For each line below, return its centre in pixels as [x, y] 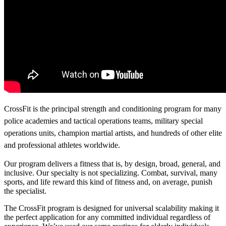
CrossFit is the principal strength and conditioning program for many [113, 108]
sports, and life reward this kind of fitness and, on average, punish [108, 182]
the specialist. [25, 191]
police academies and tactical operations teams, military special [103, 121]
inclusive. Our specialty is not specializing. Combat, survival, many [111, 173]
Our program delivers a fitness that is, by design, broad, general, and [112, 163]
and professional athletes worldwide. [62, 145]
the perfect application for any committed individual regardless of [107, 217]
